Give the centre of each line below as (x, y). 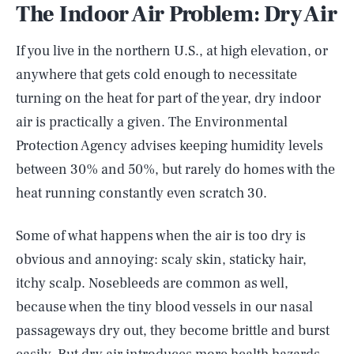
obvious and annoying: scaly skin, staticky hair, (161, 260)
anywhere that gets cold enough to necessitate (156, 75)
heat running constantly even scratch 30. (141, 193)
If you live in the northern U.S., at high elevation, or (172, 51)
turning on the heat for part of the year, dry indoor (168, 98)
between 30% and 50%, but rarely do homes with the (175, 169)
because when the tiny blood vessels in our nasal (164, 307)
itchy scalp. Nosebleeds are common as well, (152, 283)
